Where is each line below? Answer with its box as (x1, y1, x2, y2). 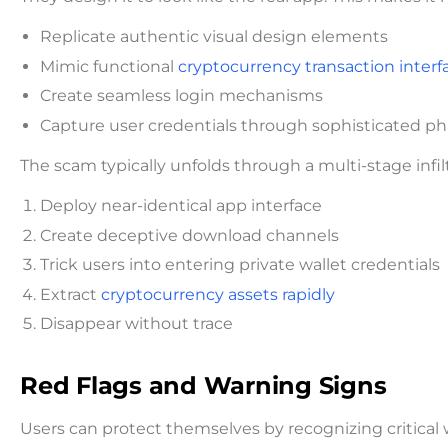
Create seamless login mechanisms (40, 86, 323, 106)
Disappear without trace (40, 314, 233, 334)
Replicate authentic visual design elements (40, 27, 388, 47)
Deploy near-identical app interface (40, 195, 322, 215)
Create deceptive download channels (40, 225, 339, 245)
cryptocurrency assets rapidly (101, 284, 335, 304)
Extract (40, 284, 101, 304)
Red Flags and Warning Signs (20, 371, 387, 401)
